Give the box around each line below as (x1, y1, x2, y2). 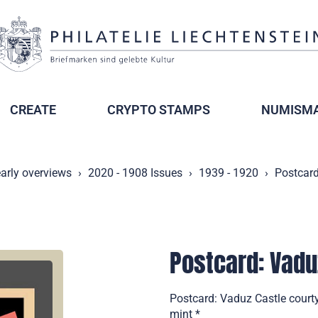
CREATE (10, 102, 56, 117)
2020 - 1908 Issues (88, 166, 182, 180)
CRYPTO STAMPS (107, 102, 210, 117)
